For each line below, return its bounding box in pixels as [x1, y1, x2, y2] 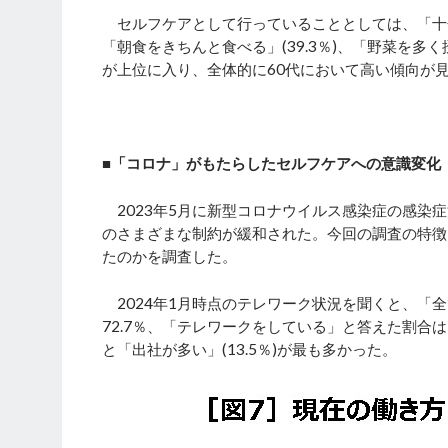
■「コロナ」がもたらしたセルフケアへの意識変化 [102, 154, 441, 173]
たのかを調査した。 [102, 247, 237, 266]
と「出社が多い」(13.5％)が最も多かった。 [102, 340, 397, 359]
